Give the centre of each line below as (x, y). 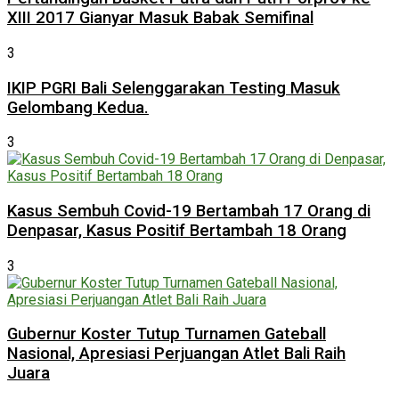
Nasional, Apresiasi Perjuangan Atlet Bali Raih (176, 354)
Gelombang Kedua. (78, 107)
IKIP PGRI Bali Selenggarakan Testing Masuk (174, 88)
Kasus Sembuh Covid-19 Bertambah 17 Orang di (189, 212)
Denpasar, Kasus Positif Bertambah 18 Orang (177, 231)
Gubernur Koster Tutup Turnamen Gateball (167, 334)
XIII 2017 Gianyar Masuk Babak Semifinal (160, 18)
